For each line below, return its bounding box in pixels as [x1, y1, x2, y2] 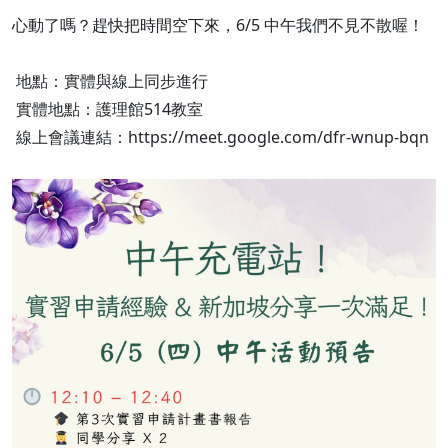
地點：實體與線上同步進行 [12, 69, 208, 92]
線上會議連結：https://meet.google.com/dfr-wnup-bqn [12, 125, 433, 148]
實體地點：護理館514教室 [12, 97, 203, 120]
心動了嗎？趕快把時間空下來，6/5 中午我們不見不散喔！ [12, 13, 424, 36]
